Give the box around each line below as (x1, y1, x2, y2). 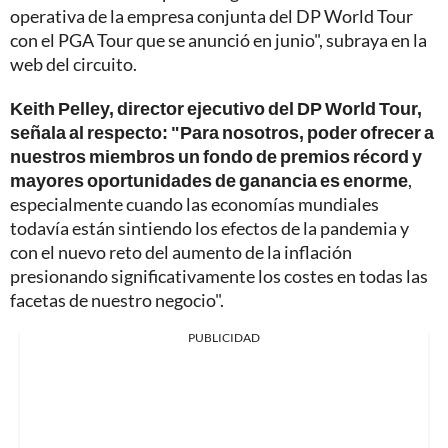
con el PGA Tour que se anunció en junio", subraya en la (10, 28, 427, 51)
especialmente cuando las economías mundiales (10, 192, 379, 215)
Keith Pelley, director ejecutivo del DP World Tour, (10, 96, 422, 119)
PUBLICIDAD (188, 329, 260, 345)
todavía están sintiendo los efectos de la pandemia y (10, 216, 409, 239)
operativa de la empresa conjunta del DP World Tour (10, 4, 413, 27)
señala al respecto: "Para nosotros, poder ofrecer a (10, 120, 434, 143)
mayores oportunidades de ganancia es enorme (10, 168, 408, 191)
